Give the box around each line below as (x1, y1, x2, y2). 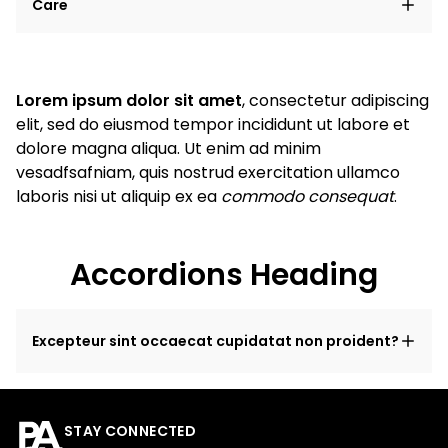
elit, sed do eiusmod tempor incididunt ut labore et (16, 113, 410, 136)
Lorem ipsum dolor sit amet (16, 89, 242, 112)
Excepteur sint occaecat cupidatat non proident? (32, 331, 399, 351)
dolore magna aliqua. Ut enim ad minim (16, 137, 321, 160)
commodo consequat (221, 185, 394, 208)
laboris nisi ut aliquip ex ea (16, 185, 221, 208)
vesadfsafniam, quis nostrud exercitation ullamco (16, 161, 400, 184)
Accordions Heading (70, 254, 378, 296)
